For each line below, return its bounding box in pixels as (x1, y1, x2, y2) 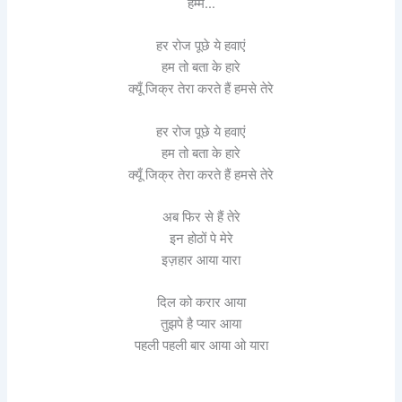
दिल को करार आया (156, 294, 246, 311)
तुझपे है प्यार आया (161, 316, 241, 333)
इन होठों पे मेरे (169, 230, 233, 247)
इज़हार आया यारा (162, 251, 240, 268)
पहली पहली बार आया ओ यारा (134, 337, 268, 354)
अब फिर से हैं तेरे (162, 208, 240, 225)
